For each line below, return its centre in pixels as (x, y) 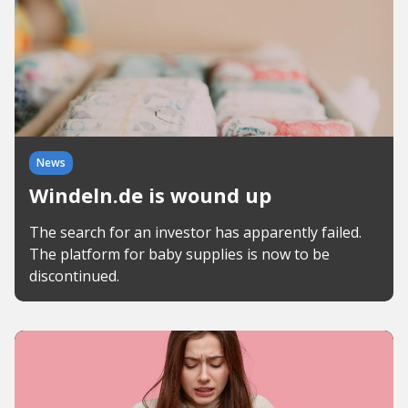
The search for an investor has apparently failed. (195, 232)
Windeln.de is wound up (150, 195)
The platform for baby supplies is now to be (179, 254)
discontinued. (74, 276)
